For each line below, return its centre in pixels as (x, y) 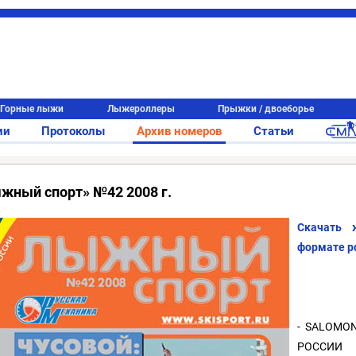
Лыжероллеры (141, 109)
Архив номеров (179, 131)
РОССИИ (320, 347)
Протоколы (74, 131)
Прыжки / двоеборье (266, 109)
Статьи (273, 131)
